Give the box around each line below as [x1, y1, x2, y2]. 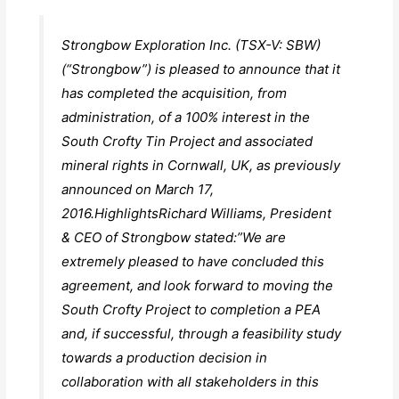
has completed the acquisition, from [61, 84, 287, 102]
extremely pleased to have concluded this [61, 252, 324, 270]
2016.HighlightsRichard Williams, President [61, 204, 331, 222]
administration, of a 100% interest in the [61, 108, 310, 126]
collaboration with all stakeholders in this [61, 372, 319, 390]
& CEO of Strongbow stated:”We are [61, 228, 286, 246]
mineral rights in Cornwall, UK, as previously [61, 156, 340, 174]
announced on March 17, [61, 180, 214, 198]
